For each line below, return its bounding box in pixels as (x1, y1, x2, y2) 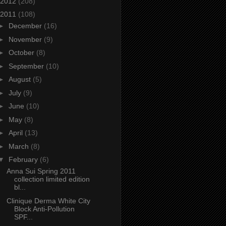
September (8, 62, 46, 70)
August (8, 75, 33, 84)
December (8, 22, 44, 30)
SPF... (14, 212, 33, 221)
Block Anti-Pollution (14, 204, 75, 213)
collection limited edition (14, 175, 90, 184)
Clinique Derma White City (6, 196, 90, 205)
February (8, 155, 40, 164)
